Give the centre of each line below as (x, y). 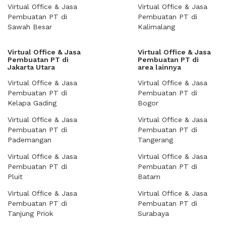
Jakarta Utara (31, 67)
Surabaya (153, 213)
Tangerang (155, 140)
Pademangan (30, 140)
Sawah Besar (30, 27)
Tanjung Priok (30, 213)
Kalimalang (156, 27)
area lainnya (159, 67)
